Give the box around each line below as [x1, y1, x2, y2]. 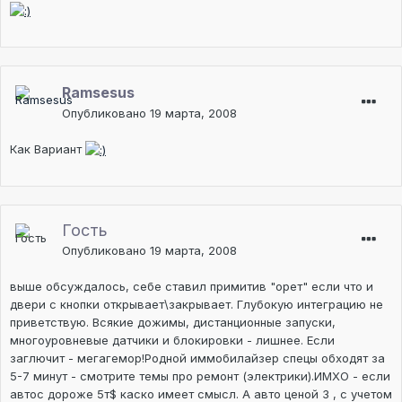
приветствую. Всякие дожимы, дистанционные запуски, [10, 315, 336, 330]
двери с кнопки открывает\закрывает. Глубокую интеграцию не [10, 297, 383, 312]
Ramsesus [62, 83, 135, 101]
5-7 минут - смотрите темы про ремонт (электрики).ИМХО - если [10, 369, 390, 384]
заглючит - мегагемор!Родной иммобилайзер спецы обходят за [10, 351, 385, 366]
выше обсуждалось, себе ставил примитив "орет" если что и [10, 279, 373, 294]
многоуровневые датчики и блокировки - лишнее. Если [10, 333, 335, 348]
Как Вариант [10, 141, 85, 156]
